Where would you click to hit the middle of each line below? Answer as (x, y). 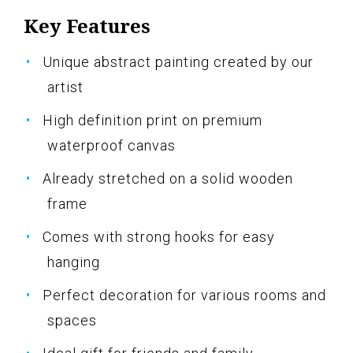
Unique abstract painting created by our (178, 62)
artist (65, 87)
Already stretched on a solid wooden (168, 179)
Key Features (87, 26)
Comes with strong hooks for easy (159, 237)
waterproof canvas (111, 146)
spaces (72, 321)
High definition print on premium (152, 121)
